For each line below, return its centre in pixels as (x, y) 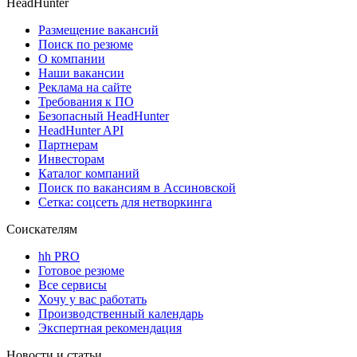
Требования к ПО (86, 101)
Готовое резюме (81, 270)
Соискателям (42, 229)
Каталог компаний (89, 173)
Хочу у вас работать (92, 299)
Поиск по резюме (86, 44)
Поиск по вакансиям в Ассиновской (137, 187)
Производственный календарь (121, 313)
